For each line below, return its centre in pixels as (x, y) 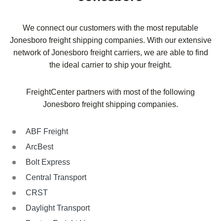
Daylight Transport (58, 208)
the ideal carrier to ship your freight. (110, 65)
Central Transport (56, 178)
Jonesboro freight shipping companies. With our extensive (110, 40)
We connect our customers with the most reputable (110, 28)
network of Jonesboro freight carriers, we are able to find (110, 53)
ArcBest (39, 147)
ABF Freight (47, 132)
